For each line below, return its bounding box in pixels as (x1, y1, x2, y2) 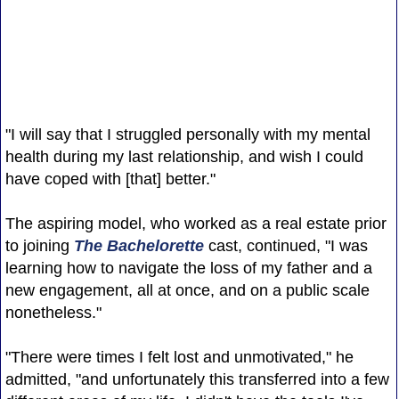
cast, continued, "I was (203, 236, 368, 255)
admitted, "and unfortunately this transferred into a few (4, 370, 389, 388)
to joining (4, 236, 74, 255)
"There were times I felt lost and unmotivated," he (4, 347, 354, 366)
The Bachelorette (73, 236, 204, 255)
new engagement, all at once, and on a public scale (4, 281, 370, 299)
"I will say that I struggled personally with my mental (4, 125, 370, 143)
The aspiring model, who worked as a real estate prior (4, 214, 387, 232)
